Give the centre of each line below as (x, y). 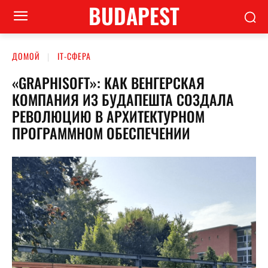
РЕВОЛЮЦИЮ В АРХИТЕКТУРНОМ (108, 116)
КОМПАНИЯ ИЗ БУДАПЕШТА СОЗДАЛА (123, 99)
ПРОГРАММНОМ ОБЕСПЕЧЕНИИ (101, 133)
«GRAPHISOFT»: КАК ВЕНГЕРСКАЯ (108, 82)
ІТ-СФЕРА (74, 56)
